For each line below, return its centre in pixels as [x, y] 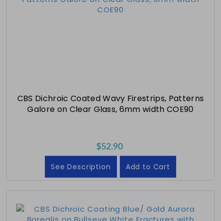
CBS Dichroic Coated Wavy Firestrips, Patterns [110, 98]
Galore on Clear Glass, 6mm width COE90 [110, 109]
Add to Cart [148, 166]
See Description [81, 166]
